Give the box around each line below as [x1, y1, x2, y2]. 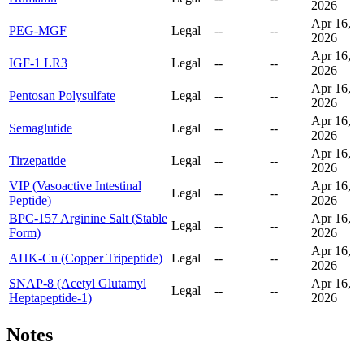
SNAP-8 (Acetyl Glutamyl [9, 276, 146, 291]
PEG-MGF [9, 24, 67, 38]
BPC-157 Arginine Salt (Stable [9, 211, 167, 226]
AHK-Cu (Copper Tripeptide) [9, 251, 162, 266]
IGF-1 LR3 [9, 56, 67, 71]
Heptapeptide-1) [9, 291, 92, 305]
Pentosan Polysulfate [9, 89, 115, 103]
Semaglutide [9, 121, 72, 136]
